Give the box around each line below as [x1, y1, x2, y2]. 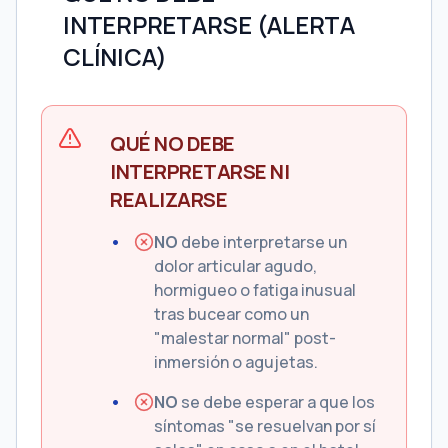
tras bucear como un [154, 303, 309, 325]
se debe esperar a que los [178, 391, 375, 413]
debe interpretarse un [178, 231, 347, 253]
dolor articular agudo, [154, 255, 317, 277]
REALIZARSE [110, 186, 227, 213]
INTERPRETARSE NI [110, 158, 289, 185]
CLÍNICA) [63, 40, 168, 73]
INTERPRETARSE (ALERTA [63, 8, 355, 41]
